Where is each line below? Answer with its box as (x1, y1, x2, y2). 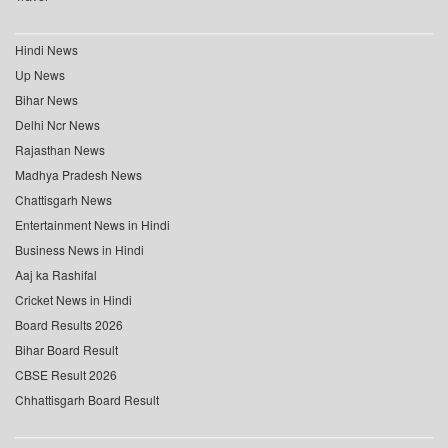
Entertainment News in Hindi (15, 216, 170, 234)
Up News (15, 66, 65, 84)
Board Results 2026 (15, 316, 123, 334)
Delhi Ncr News (15, 116, 100, 134)
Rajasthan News (15, 141, 105, 159)
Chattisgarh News (15, 191, 112, 209)
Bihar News (15, 91, 78, 109)
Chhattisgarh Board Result (15, 391, 159, 409)
